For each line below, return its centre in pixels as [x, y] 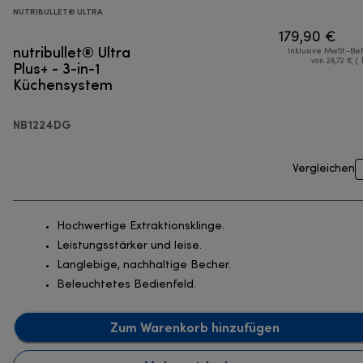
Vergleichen [324, 169]
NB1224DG [42, 125]
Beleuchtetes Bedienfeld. [126, 285]
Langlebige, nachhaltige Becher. [144, 266]
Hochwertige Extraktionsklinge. [141, 227]
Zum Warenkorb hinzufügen [194, 327]
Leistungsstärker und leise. [129, 246]
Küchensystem [63, 84]
